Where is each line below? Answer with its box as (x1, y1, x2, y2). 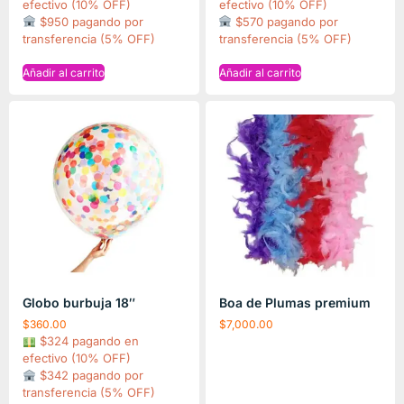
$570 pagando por (232, 14, 339, 29)
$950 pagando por (35, 14, 143, 29)
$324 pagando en (35, 334, 139, 349)
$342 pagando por (35, 368, 143, 383)
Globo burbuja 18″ (23, 295, 135, 311)
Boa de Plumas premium (218, 295, 371, 311)
